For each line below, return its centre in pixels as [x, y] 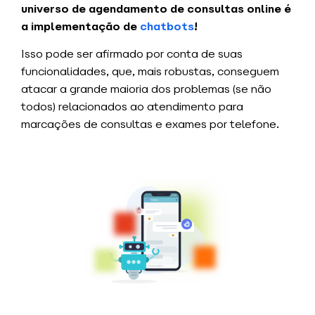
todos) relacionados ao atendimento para [132, 106]
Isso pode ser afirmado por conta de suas [132, 53]
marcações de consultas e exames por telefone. [150, 124]
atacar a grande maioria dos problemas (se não [146, 89]
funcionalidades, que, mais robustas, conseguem [150, 71]
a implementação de [81, 26]
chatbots [167, 26]
